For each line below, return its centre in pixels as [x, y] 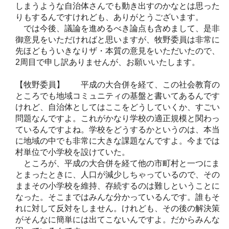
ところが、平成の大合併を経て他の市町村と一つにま [118, 163]
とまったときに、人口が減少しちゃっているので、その [118, 174]
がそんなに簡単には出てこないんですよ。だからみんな [118, 219]
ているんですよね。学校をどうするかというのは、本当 [118, 129]
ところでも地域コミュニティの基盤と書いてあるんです [118, 96]
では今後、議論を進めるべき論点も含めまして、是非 [118, 28]
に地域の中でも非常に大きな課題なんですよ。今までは [118, 141]
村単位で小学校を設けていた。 [73, 152]
